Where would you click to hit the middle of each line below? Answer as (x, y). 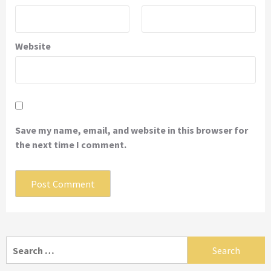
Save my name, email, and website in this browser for (132, 130)
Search (21, 243)
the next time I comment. (71, 145)
